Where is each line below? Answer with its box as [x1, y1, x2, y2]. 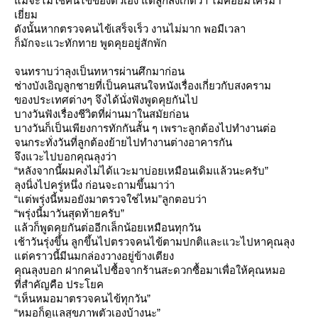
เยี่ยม [14, 9, 38, 21]
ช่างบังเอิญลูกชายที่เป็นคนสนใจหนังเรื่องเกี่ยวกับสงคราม [14, 79, 271, 92]
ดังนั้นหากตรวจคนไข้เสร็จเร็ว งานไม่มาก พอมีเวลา [14, 23, 246, 35]
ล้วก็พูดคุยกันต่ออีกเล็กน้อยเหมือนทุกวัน [14, 221, 201, 234]
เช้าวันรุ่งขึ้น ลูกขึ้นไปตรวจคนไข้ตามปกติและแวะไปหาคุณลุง [14, 236, 295, 248]
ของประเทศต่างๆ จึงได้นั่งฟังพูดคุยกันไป [14, 94, 198, 106]
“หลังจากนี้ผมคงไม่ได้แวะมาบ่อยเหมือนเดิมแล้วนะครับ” [14, 165, 268, 177]
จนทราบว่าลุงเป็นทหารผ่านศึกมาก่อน [14, 65, 185, 77]
